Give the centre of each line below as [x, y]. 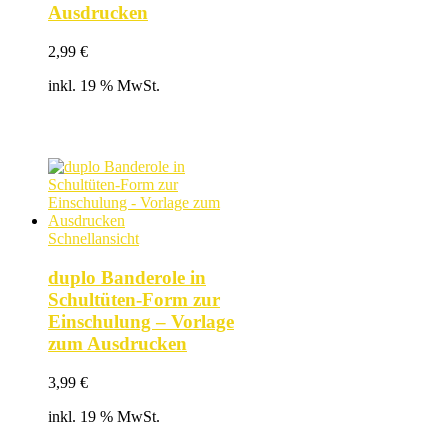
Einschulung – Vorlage [141, 322]
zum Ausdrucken [117, 344]
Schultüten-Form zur [134, 300]
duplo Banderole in [127, 278]
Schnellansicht [93, 239]
